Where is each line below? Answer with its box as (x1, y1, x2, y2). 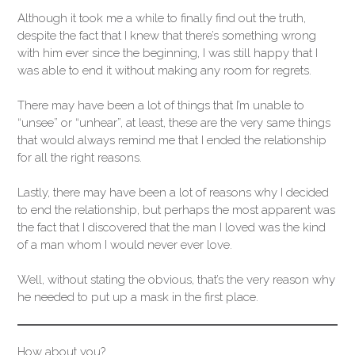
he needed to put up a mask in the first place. (17, 290, 258, 304)
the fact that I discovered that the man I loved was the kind (17, 220, 326, 235)
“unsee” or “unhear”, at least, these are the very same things (17, 115, 330, 130)
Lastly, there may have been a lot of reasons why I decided (17, 185, 329, 200)
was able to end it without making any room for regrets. (17, 63, 311, 78)
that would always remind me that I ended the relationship (17, 132, 326, 147)
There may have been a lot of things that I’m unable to (17, 97, 304, 113)
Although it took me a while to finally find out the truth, (17, 10, 306, 25)
